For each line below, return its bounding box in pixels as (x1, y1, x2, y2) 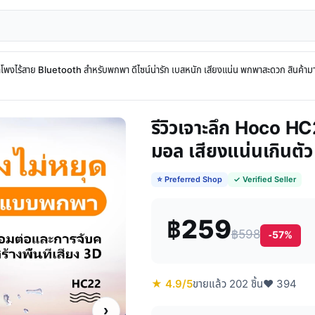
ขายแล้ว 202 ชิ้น (192, 276, 263, 292)
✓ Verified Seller (233, 174, 296, 186)
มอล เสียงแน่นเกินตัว (150, 138, 313, 166)
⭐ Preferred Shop (156, 174, 222, 186)
